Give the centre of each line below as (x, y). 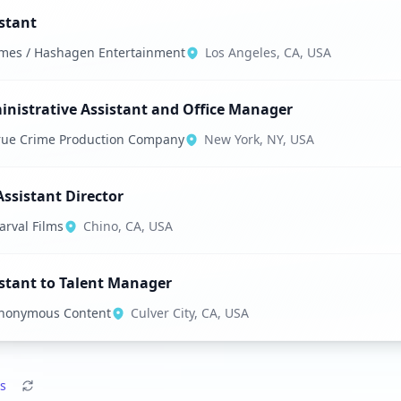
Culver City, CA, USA (189, 313)
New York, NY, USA (259, 139)
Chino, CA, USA (128, 226)
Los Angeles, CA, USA (268, 52)
